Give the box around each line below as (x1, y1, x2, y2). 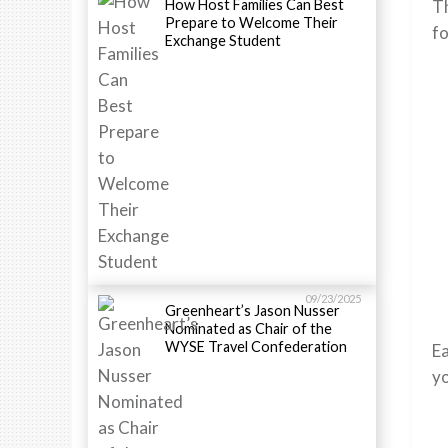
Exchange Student (165, 31, 284, 49)
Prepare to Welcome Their (165, 13, 338, 31)
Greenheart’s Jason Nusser (165, 301, 340, 319)
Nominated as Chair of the (165, 319, 332, 337)
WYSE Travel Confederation (165, 337, 350, 355)
